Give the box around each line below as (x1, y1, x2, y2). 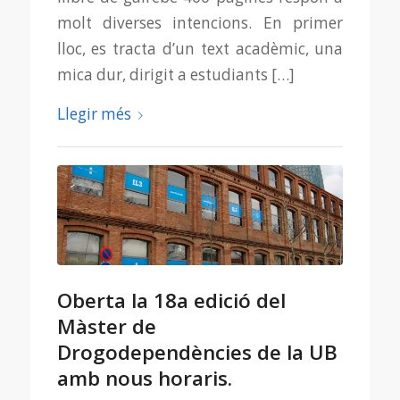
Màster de (56, 312, 156, 340)
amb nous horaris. (56, 363, 232, 392)
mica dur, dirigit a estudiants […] (56, 64, 295, 86)
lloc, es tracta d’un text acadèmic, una (56, 38, 344, 60)
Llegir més (56, 103, 131, 124)
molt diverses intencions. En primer (56, 12, 344, 34)
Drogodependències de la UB (56, 337, 337, 366)
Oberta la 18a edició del (56, 286, 286, 314)
